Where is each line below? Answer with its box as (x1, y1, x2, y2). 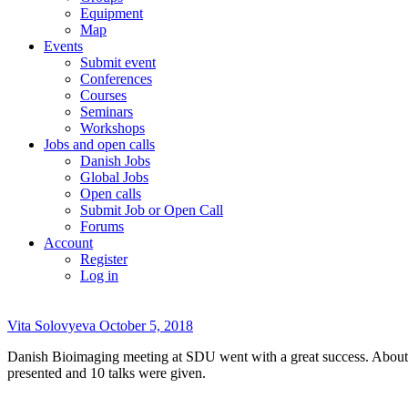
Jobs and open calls (44, 137, 155, 152)
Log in (80, 268, 118, 283)
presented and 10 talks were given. (7, 365, 206, 382)
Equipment (80, 5, 143, 21)
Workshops (80, 120, 145, 136)
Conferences (80, 71, 152, 87)
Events (44, 38, 83, 54)
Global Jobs (80, 169, 148, 185)
